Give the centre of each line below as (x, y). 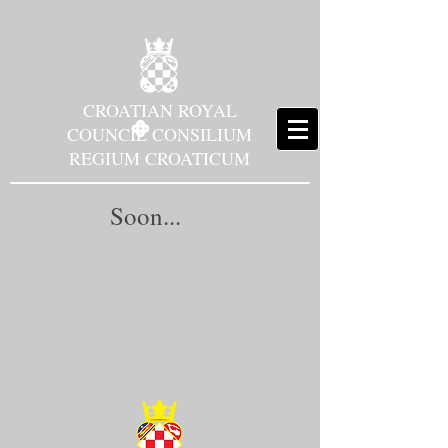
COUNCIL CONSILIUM (159, 134)
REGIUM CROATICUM (159, 158)
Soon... (145, 215)
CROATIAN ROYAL (159, 110)
